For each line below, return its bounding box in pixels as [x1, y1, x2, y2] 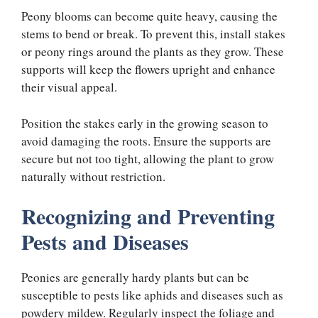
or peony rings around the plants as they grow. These [21, 43, 284, 60]
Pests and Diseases [21, 226, 189, 258]
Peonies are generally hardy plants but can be [21, 269, 249, 286]
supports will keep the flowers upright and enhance [21, 61, 275, 78]
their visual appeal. [21, 79, 117, 96]
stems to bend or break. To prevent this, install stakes [21, 26, 285, 43]
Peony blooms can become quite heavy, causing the [21, 8, 278, 25]
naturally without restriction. [21, 168, 165, 185]
